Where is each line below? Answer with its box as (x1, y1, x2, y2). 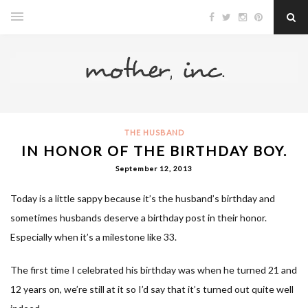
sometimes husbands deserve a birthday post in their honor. (10, 211, 267, 223)
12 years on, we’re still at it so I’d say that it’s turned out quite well (10, 283, 294, 295)
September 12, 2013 (115, 164, 192, 173)
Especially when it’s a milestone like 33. (10, 230, 177, 243)
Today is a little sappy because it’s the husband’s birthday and (10, 192, 275, 204)
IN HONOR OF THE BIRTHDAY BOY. (21, 142, 287, 159)
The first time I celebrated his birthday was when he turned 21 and (10, 263, 297, 276)
